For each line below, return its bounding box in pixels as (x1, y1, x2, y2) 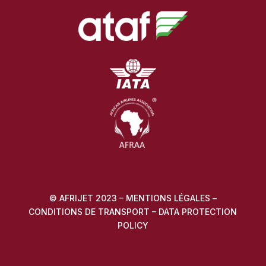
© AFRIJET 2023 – (49, 193, 126, 204)
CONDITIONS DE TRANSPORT (28, 207, 150, 217)
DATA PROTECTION (159, 207, 237, 217)
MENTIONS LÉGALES (125, 193, 210, 204)
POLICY (117, 220, 148, 231)
